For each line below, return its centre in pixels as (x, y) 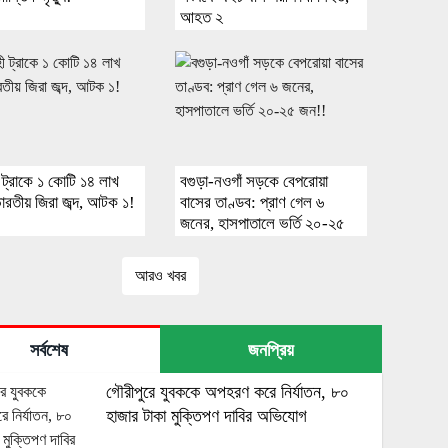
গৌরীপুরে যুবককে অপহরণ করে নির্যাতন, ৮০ (228, 391)
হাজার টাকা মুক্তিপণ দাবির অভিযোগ (207, 415)
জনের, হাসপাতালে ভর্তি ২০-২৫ (263, 223)
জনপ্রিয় (271, 349)
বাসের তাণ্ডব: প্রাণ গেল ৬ (252, 202)
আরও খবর (160, 275)
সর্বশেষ (49, 349)
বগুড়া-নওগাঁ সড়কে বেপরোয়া (254, 181)
